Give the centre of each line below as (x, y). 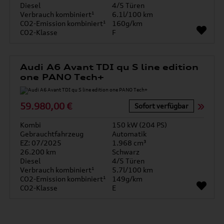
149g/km (127, 179)
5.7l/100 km (132, 170)
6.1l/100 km (132, 14)
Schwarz (126, 152)
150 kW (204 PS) (139, 125)
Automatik (129, 134)
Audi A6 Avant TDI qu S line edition (109, 67)
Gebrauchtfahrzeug (52, 134)
